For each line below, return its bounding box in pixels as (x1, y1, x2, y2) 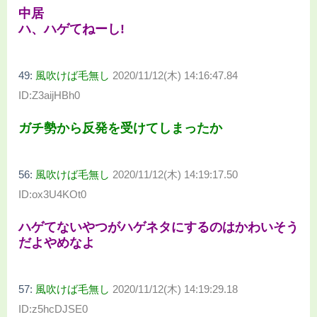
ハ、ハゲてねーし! (18, 21, 125, 36)
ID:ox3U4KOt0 (18, 188, 86, 200)
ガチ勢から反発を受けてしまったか (18, 120, 222, 135)
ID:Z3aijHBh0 (18, 88, 80, 101)
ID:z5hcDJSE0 (18, 303, 88, 316)
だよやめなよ (18, 236, 95, 250)
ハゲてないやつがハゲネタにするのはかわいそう (18, 220, 299, 235)
